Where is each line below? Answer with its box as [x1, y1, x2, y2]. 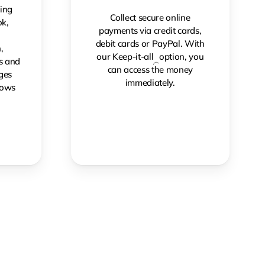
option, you [159, 50, 204, 62]
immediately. [125, 76, 175, 88]
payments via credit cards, [99, 24, 202, 36]
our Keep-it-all [96, 50, 154, 62]
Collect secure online [110, 11, 190, 23]
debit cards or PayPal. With [95, 37, 205, 49]
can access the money [107, 63, 193, 75]
